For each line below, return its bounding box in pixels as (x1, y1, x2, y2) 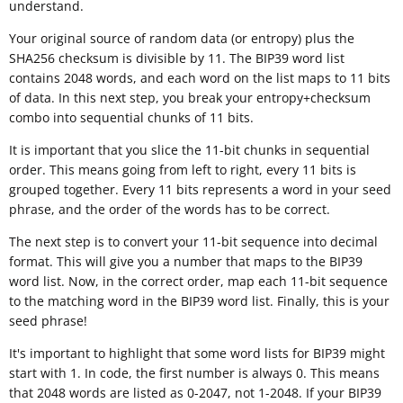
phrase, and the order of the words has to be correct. (9, 201, 330, 219)
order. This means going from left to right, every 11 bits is (9, 161, 356, 179)
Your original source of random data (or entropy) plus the (9, 30, 354, 48)
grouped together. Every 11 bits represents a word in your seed (9, 181, 391, 199)
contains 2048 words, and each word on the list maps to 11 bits (9, 69, 390, 87)
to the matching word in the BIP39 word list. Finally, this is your (9, 292, 390, 310)
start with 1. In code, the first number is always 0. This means (9, 364, 380, 382)
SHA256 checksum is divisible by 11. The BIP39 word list (9, 49, 345, 67)
